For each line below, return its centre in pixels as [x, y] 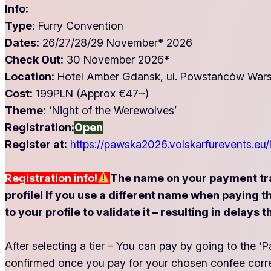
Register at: [36, 144]
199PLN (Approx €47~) [91, 93]
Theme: [25, 110]
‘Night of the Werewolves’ [113, 110]
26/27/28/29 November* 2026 [116, 42]
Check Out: [34, 59]
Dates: [22, 42]
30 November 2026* [116, 59]
